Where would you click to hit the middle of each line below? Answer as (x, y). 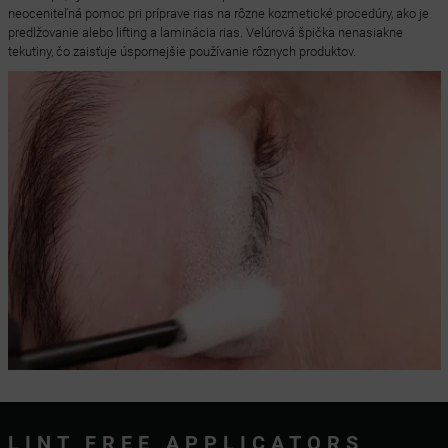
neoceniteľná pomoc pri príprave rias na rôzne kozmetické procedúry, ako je (218, 13)
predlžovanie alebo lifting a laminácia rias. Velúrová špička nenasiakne (205, 32)
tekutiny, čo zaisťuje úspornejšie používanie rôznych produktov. (181, 51)
